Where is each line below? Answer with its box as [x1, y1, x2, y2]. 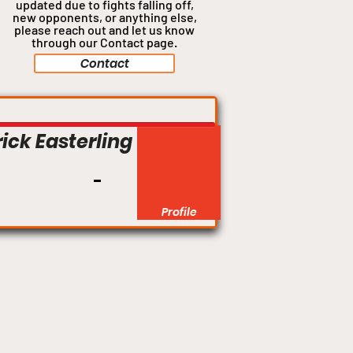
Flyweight [131, 100, 210, 123]
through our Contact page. [32, 35, 177, 50]
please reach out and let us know [14, 22, 195, 38]
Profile [161, 204, 197, 221]
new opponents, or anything [12, 9, 170, 25]
